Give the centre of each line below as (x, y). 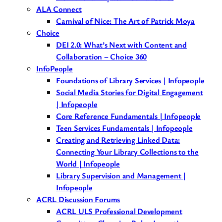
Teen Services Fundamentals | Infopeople (124, 128)
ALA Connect (59, 9)
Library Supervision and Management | (121, 176)
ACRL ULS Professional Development (119, 211)
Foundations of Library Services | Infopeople (130, 81)
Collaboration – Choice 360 (102, 57)
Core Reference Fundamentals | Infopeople (129, 116)
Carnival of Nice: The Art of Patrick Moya (125, 21)
